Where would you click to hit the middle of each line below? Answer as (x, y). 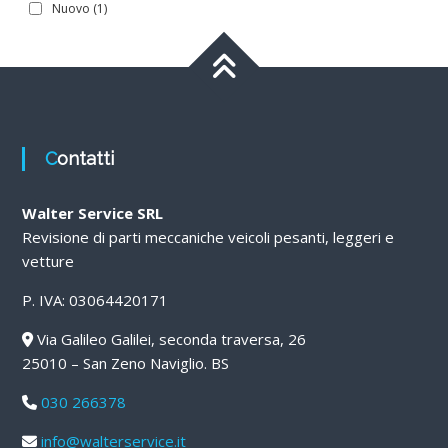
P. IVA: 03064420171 (94, 299)
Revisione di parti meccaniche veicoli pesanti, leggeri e (207, 236)
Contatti (85, 158)
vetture (47, 260)
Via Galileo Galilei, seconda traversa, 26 (169, 338)
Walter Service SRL (92, 212)
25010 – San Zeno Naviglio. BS (125, 362)
